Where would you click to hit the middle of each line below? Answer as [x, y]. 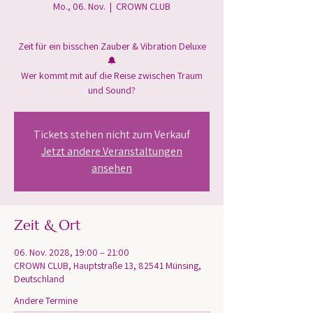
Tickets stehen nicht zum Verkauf [112, 134]
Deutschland [39, 279]
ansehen [112, 168]
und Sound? [112, 90]
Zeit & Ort [48, 225]
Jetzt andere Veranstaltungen [112, 151]
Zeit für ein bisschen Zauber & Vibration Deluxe [112, 46]
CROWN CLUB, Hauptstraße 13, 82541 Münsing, [108, 265]
